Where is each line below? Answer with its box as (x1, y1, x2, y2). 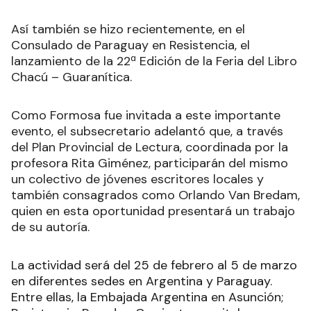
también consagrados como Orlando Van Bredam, (11, 186, 300, 203)
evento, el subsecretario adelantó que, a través (11, 122, 283, 140)
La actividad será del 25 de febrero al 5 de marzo (11, 256, 297, 274)
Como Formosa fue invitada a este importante (11, 106, 280, 124)
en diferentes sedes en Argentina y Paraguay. (11, 272, 272, 289)
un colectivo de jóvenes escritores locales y (11, 170, 264, 187)
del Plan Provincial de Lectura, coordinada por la (11, 138, 288, 155)
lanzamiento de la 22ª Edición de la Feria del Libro (11, 52, 297, 69)
